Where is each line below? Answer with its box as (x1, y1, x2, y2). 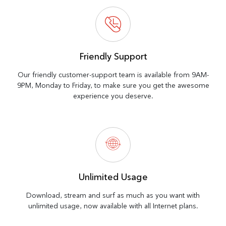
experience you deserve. (73, 91, 153, 100)
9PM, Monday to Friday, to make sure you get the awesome (17, 80, 209, 90)
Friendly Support (79, 50, 147, 62)
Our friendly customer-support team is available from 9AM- (17, 70, 209, 79)
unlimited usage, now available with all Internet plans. (28, 201, 198, 210)
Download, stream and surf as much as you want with (26, 190, 200, 200)
